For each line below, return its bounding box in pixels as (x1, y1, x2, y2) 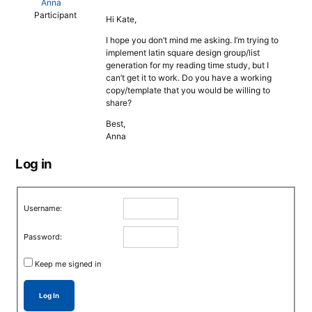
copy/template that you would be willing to (106, 85, 270, 95)
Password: (24, 231, 63, 242)
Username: (24, 203, 63, 213)
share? (106, 97, 132, 108)
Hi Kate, (106, 14, 136, 24)
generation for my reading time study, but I (106, 60, 269, 70)
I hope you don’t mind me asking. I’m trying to (106, 35, 279, 45)
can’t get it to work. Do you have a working (106, 72, 272, 83)
